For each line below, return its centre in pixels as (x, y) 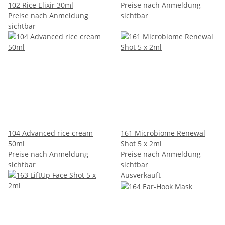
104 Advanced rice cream (50, 133)
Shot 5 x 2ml (141, 143)
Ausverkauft (141, 175)
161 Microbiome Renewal (163, 133)
